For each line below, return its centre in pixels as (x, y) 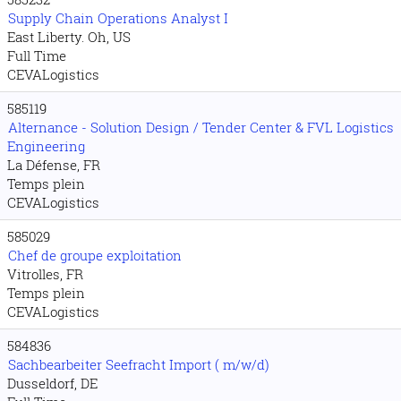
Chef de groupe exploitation (95, 255)
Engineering (46, 146)
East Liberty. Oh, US (69, 37)
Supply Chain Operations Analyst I (118, 18)
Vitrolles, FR (45, 274)
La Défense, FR (54, 165)
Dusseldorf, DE (52, 383)
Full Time (37, 55)
